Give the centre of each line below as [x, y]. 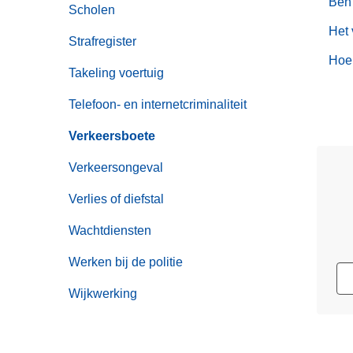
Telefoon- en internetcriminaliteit [158, 104]
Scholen [92, 9]
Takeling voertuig [116, 72]
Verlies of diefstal [116, 199]
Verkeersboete [112, 136]
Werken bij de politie [126, 262]
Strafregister [102, 41]
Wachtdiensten [110, 230]
